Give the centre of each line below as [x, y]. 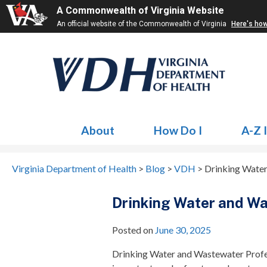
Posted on [134, 230]
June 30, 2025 [183, 230]
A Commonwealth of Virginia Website [140, 10]
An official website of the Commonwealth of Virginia [142, 24]
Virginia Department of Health [74, 168]
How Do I [178, 130]
